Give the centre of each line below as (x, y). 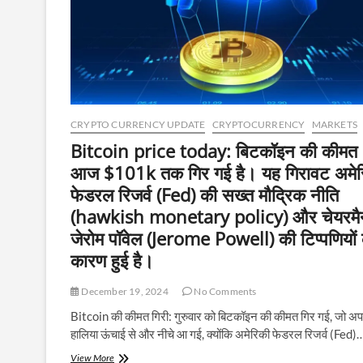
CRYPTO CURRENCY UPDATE (138, 124)
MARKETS (335, 124)
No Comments (224, 291)
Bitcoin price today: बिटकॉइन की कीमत (214, 150)
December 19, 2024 (124, 291)
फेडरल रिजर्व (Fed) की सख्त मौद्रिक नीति (205, 194)
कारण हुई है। (112, 260)
